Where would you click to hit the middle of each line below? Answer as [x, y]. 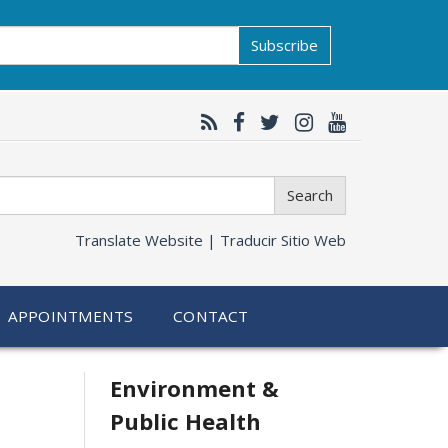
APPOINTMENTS [71, 315]
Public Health [185, 420]
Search [310, 195]
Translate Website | [147, 240]
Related [142, 394]
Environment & [194, 387]
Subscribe [284, 44]
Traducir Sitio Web [283, 240]
